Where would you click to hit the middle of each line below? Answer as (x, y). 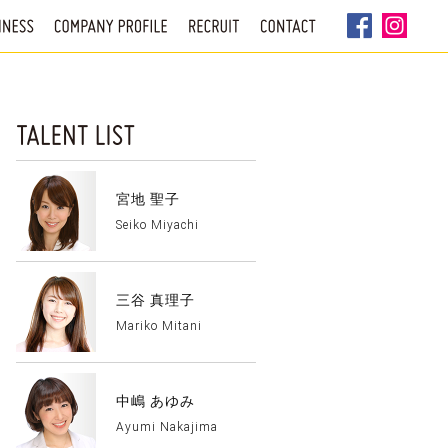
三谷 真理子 (155, 300)
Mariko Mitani (159, 326)
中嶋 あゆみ (155, 401)
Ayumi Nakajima (167, 427)
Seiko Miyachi (157, 225)
